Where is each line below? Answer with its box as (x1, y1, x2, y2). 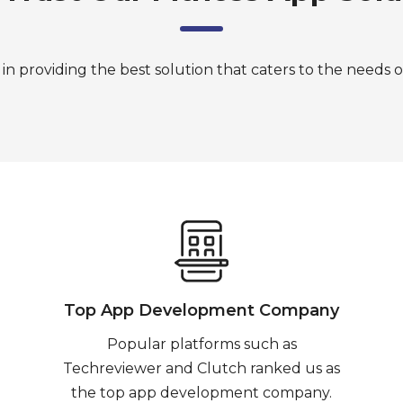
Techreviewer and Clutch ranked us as (63, 360, 340, 377)
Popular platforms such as (106, 336, 297, 353)
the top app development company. (71, 384, 332, 401)
